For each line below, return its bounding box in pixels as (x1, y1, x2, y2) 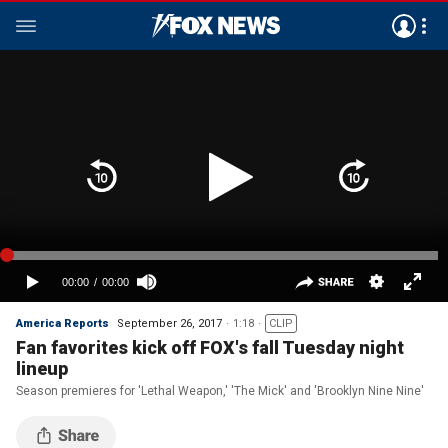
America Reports (16, 317, 109, 330)
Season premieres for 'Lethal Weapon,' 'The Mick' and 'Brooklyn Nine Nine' (16, 384, 424, 398)
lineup (16, 358, 68, 379)
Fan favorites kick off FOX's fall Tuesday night (16, 337, 404, 358)
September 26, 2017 (117, 317, 222, 330)
